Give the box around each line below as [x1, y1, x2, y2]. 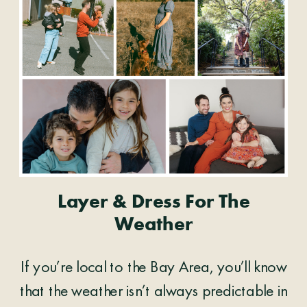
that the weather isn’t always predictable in [19, 284, 288, 301]
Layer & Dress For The [58, 193, 249, 212]
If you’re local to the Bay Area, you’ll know [21, 260, 286, 277]
